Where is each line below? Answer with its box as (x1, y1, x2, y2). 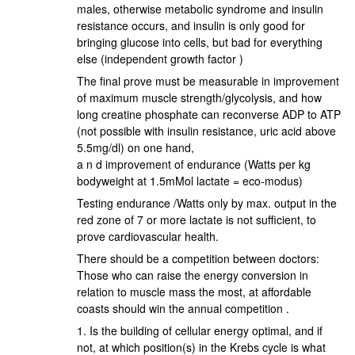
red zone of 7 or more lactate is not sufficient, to (77, 212, 317, 228)
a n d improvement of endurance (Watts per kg (77, 156, 311, 173)
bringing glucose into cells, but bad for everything (77, 34, 323, 51)
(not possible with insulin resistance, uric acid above (77, 123, 337, 139)
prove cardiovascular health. (77, 228, 219, 245)
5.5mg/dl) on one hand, (77, 139, 195, 156)
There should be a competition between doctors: (77, 250, 320, 267)
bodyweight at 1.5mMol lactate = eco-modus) (77, 173, 303, 189)
